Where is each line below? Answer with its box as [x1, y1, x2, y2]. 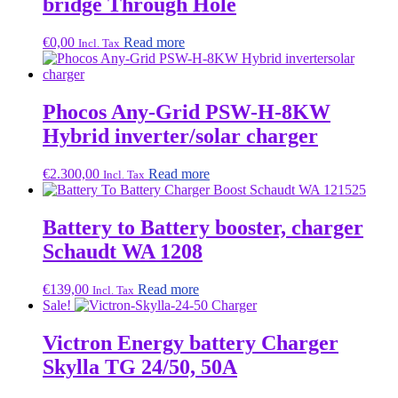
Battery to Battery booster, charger [43, 216, 363, 240]
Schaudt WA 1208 [43, 240, 203, 264]
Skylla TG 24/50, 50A [43, 354, 237, 378]
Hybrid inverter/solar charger [43, 124, 318, 148]
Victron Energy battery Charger [43, 330, 338, 354]
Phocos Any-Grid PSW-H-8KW [43, 100, 330, 124]
